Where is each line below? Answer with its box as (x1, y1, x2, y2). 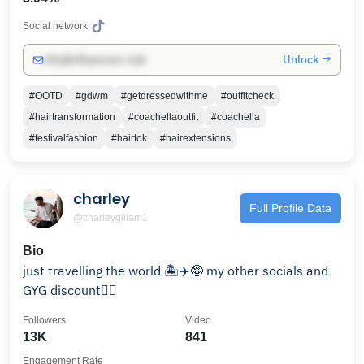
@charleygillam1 (73, 211, 148, 223)
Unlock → (283, 52, 331, 67)
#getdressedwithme (121, 90, 208, 102)
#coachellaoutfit (128, 111, 198, 123)
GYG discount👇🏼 (23, 282, 117, 298)
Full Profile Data (249, 201, 331, 214)
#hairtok (111, 132, 147, 144)
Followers (23, 314, 66, 326)
